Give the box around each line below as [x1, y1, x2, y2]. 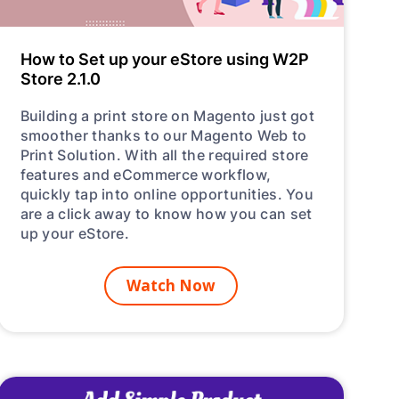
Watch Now [126, 274, 216, 296]
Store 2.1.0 [20, 66, 101, 90]
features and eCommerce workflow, [20, 163, 272, 184]
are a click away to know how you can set [20, 202, 313, 224]
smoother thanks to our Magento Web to [20, 124, 307, 145]
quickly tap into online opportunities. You [20, 183, 314, 204]
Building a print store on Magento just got [20, 104, 315, 126]
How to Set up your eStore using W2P [20, 46, 309, 70]
